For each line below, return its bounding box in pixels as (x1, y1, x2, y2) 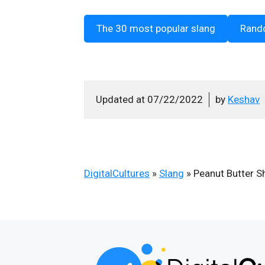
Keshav (228, 93, 260, 105)
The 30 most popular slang (96, 22, 215, 34)
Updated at (96, 93, 147, 105)
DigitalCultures (84, 167, 150, 179)
